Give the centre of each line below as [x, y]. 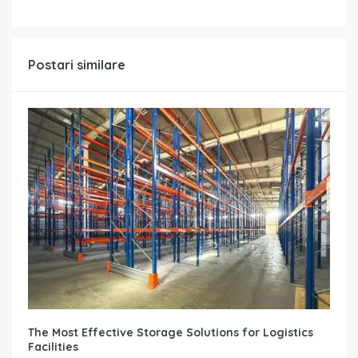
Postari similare [77, 64]
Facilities [53, 346]
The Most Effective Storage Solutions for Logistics [171, 332]
